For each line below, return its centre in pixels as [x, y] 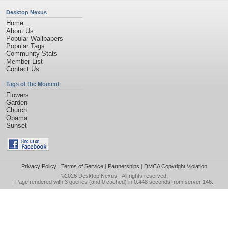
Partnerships [123, 166]
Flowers [18, 95]
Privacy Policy [39, 166]
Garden [17, 103]
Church [17, 110]
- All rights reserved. [142, 176]
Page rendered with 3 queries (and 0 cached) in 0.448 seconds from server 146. [114, 182]
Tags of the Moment [33, 84]
